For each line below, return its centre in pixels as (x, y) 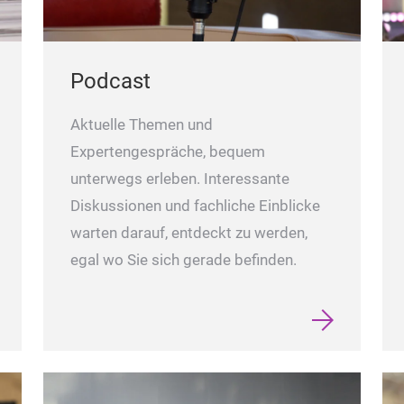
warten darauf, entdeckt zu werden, (189, 233)
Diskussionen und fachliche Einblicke (195, 206)
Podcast (110, 81)
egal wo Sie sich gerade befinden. (184, 260)
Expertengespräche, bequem (168, 151)
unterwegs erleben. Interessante (180, 179)
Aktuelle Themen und (142, 124)
